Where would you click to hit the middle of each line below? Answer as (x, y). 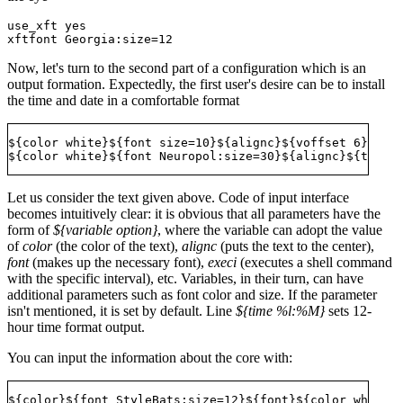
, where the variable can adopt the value (270, 230)
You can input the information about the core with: (150, 358)
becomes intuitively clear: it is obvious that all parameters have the (194, 214)
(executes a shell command (314, 263)
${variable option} (105, 230)
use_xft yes (50, 26)
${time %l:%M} (280, 311)
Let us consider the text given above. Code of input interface (178, 198)
